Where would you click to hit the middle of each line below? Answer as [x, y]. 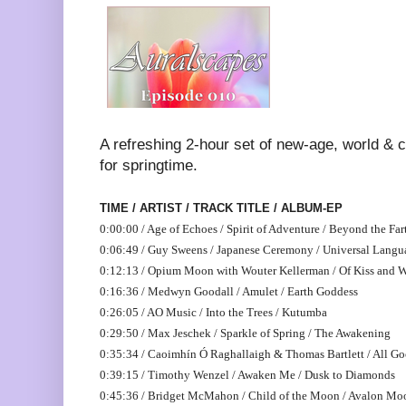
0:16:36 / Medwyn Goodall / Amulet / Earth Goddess [229, 292]
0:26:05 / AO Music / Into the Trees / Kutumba [213, 313]
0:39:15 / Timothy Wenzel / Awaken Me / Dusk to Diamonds [247, 375]
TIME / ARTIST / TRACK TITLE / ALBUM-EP [221, 208]
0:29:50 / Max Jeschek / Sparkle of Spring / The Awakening [245, 333]
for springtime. [149, 165]
